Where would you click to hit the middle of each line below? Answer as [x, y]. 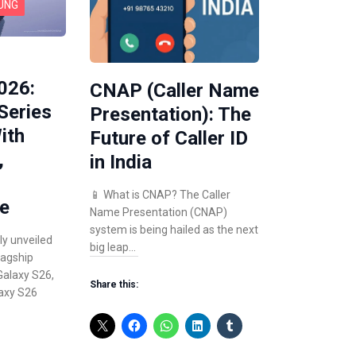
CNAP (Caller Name [174, 90]
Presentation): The [170, 114]
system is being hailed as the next [174, 229]
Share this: [114, 284]
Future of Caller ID [168, 138]
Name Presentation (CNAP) [158, 212]
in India [120, 162]
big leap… [112, 247]
